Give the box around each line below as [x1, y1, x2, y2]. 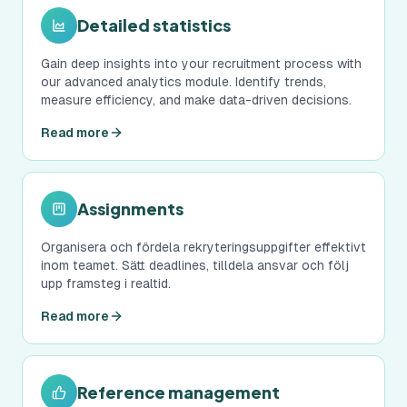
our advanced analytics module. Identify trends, [41, 74, 326, 89]
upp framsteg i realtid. [41, 276, 171, 291]
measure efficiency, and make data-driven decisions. [41, 93, 352, 107]
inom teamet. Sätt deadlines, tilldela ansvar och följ [41, 258, 349, 273]
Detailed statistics [77, 15, 231, 35]
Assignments [77, 198, 184, 219]
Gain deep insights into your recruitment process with [41, 56, 362, 71]
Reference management [77, 382, 280, 402]
